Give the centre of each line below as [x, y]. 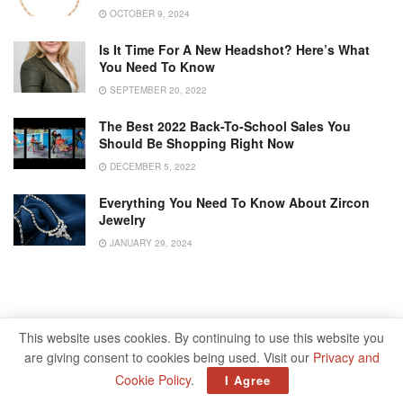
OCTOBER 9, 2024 [148, 13]
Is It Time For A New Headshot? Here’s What [234, 49]
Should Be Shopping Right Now [197, 143]
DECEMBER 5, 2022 [152, 166]
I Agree [247, 380]
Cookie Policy [152, 380]
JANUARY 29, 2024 [150, 242]
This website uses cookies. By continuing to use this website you [201, 337]
